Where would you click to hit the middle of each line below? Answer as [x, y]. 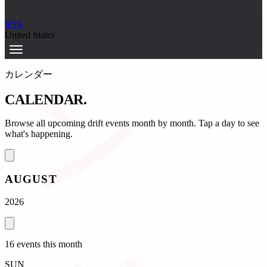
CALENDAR [44, 99]
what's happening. [39, 133]
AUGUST [31, 179]
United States [30, 35]
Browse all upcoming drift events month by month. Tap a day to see [132, 123]
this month [61, 244]
